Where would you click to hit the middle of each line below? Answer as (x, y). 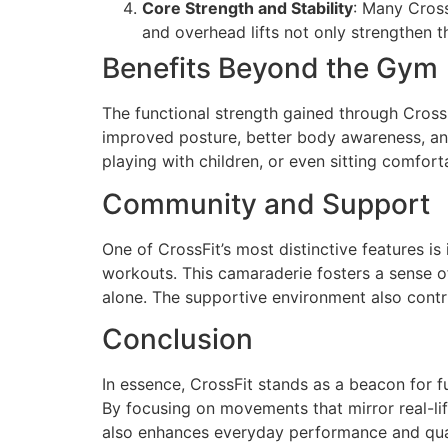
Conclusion (177, 338)
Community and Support (266, 203)
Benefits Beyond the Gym (270, 68)
